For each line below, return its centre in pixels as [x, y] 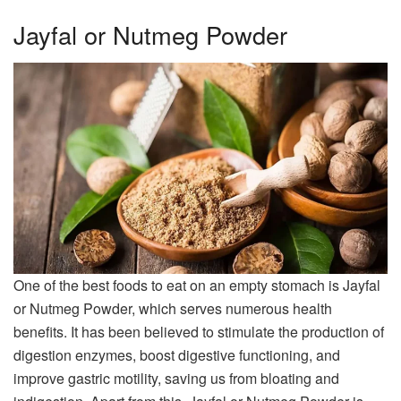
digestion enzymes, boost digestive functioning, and [177, 354]
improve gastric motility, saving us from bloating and [176, 378]
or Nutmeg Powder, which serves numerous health [173, 308]
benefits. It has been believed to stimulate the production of [199, 331]
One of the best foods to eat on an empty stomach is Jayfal [197, 285]
